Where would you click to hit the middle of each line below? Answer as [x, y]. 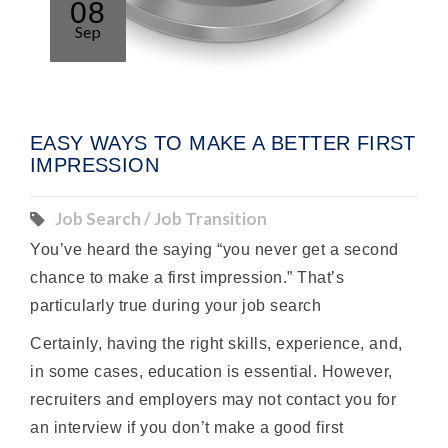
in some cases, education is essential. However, [211, 372]
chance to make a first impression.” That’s [187, 278]
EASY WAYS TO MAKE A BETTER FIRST [223, 143]
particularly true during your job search [176, 306]
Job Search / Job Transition [161, 219]
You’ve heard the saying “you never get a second [214, 250]
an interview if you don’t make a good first [187, 428]
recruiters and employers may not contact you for [213, 400]
